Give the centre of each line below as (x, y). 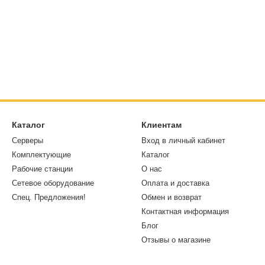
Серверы (28, 140)
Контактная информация (185, 211)
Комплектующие (41, 155)
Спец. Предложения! (49, 197)
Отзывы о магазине (176, 240)
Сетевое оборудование (53, 183)
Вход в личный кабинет (183, 140)
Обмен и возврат (172, 197)
